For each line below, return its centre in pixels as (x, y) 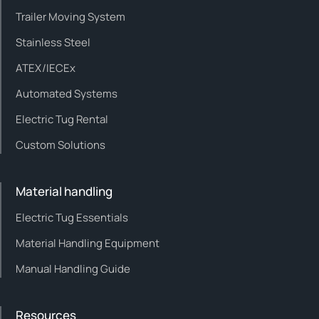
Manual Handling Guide (73, 268)
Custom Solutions (61, 145)
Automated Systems (67, 93)
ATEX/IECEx (46, 68)
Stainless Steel (53, 42)
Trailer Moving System (70, 16)
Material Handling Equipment (88, 243)
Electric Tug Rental (62, 119)
